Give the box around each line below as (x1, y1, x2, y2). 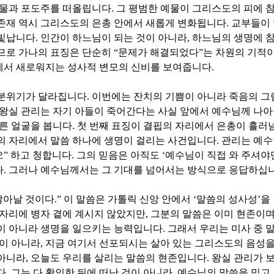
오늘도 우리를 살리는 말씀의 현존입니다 (31, 253, 207, 264)
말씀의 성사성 (196, 194, 257, 205)
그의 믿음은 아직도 (76, 150, 162, 161)
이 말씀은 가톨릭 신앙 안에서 (64, 194, 193, 205)
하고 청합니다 (10, 150, 72, 161)
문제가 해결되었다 (118, 47, 199, 58)
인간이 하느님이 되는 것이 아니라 (40, 32, 187, 43)
